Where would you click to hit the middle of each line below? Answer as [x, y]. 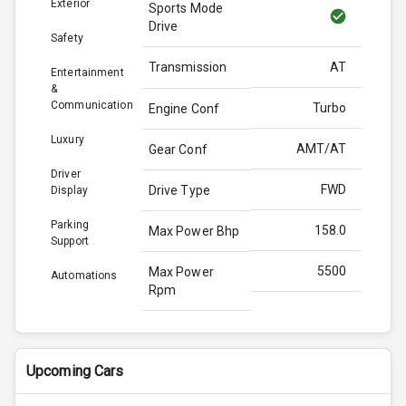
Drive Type [179, 190]
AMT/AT [321, 148]
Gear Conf [178, 149]
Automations [84, 275]
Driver [66, 174]
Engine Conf [184, 108]
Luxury [68, 139]
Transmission [188, 67]
